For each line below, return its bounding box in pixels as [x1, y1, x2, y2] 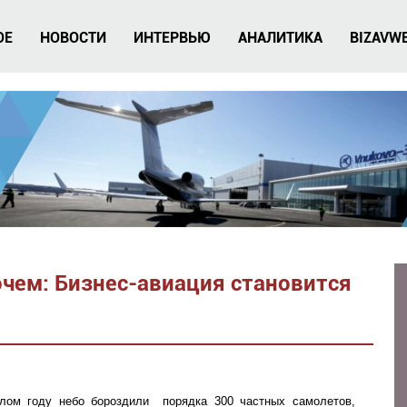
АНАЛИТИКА [238, 29, 323, 46]
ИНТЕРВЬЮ [134, 29, 211, 46]
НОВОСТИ [40, 29, 106, 46]
